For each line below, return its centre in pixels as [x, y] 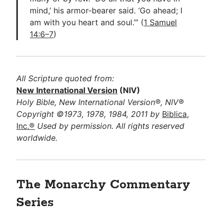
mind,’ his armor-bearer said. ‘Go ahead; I [106, 10]
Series [35, 202]
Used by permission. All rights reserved [110, 126]
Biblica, [176, 114]
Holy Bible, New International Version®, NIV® [100, 102]
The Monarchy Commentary [104, 185]
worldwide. [37, 138]
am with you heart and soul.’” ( [87, 22]
